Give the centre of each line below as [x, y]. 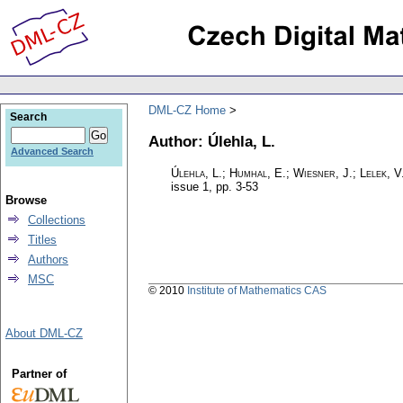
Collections [57, 220]
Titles [42, 240]
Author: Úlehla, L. [212, 141]
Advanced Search [52, 151]
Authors [48, 260]
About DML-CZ [44, 333]
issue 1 [190, 187]
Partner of [39, 374]
